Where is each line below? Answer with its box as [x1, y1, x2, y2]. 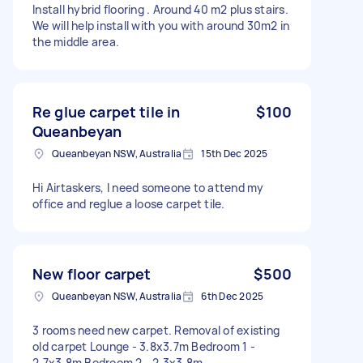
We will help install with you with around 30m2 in [32, 17, 290, 33]
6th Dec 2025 [201, 288, 264, 303]
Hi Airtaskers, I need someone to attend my [32, 179, 264, 195]
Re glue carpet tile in [32, 101, 181, 122]
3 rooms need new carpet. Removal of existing [32, 322, 280, 338]
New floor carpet [32, 263, 152, 284]
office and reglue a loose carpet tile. [32, 195, 225, 211]
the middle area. [32, 33, 119, 49]
